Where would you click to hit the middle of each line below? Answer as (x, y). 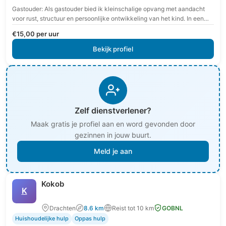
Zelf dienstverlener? (113, 110)
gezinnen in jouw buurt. (113, 135)
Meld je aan (113, 151)
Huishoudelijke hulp (42, 218)
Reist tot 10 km (133, 208)
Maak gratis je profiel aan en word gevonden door (113, 124)
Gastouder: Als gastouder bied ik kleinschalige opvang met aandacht (108, 9)
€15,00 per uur (36, 34)
